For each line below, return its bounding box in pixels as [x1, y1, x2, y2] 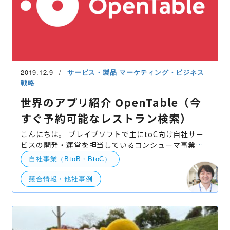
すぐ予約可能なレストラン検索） [21, 110, 192, 126]
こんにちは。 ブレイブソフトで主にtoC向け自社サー [21, 128, 68, 139]
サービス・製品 [67, 68, 120, 78]
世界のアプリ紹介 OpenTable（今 [21, 94, 201, 110]
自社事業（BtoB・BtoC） [29, 155, 111, 163]
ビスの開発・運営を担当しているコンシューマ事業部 [21, 139, 204, 150]
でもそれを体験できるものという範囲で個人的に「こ [21, 161, 204, 171]
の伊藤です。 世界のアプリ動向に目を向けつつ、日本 [21, 150, 68, 161]
